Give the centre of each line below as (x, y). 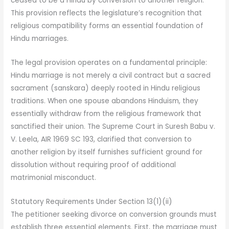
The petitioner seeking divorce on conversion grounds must (114, 214)
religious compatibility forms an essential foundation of (107, 26)
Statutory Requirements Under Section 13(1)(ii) (92, 201)
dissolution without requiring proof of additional (94, 165)
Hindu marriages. (40, 38)
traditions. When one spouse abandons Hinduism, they (105, 101)
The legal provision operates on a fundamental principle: (109, 62)
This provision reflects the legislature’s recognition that (107, 13)
